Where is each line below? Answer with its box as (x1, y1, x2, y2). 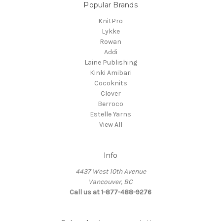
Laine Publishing (84, 58, 137, 67)
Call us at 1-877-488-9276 (70, 188, 151, 197)
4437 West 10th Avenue (75, 167, 146, 176)
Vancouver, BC (88, 178, 133, 186)
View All (99, 120, 122, 129)
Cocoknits (94, 79, 127, 88)
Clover (100, 89, 121, 98)
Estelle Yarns (90, 110, 131, 119)
